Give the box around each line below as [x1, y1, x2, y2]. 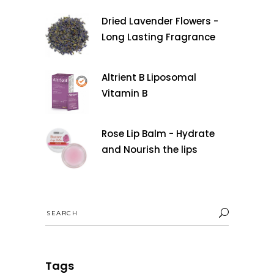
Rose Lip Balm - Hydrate [102, 127, 215, 140]
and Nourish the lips [102, 143, 198, 156]
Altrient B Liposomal [102, 71, 196, 84]
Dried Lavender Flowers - [102, 15, 218, 28]
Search [45, 202, 77, 213]
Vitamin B [102, 87, 147, 100]
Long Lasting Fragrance [102, 31, 215, 43]
